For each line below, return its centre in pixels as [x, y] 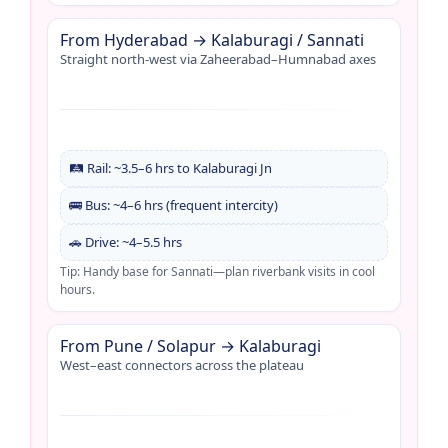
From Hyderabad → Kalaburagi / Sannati [212, 39]
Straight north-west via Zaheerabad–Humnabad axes [218, 58]
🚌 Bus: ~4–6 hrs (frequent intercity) [173, 204]
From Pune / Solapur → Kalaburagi [190, 345]
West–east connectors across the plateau [182, 364]
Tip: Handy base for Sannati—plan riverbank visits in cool [217, 271]
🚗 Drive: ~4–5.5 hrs [125, 241]
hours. [77, 289]
